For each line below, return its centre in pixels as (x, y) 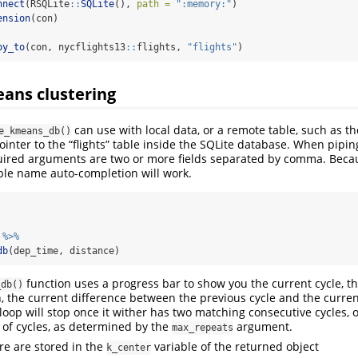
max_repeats (203, 327)
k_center (129, 347)
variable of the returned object (235, 346)
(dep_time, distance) (64, 251)
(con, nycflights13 (75, 48)
